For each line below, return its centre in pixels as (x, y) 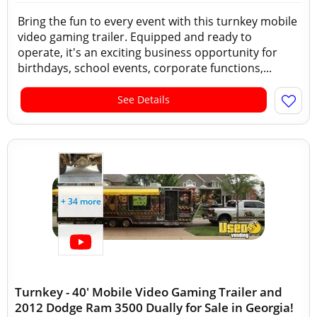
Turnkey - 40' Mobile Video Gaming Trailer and (149, 292)
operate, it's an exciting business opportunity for (148, 52)
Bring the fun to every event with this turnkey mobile (157, 21)
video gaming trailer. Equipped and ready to (135, 37)
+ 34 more (81, 201)
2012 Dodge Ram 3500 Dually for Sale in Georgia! (154, 307)
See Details (144, 99)
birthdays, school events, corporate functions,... (145, 68)
